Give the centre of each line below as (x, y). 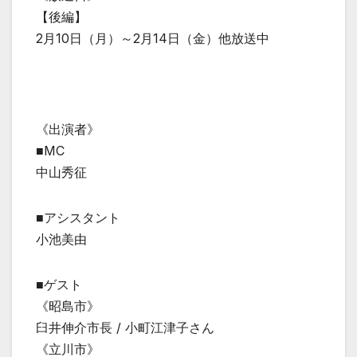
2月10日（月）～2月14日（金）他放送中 (153, 38)
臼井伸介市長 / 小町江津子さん (125, 327)
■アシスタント (78, 217)
